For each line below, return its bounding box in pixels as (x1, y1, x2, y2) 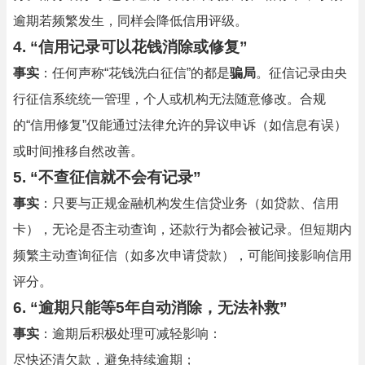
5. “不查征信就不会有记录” (13, 169, 201, 186)
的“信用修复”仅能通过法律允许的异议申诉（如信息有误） (13, 118, 347, 132)
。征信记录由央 (256, 66, 347, 80)
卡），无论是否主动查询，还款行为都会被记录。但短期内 (13, 222, 352, 236)
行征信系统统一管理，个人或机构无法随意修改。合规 (13, 92, 326, 106)
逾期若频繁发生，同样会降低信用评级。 (13, 14, 248, 28)
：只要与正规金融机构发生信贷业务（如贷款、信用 (39, 196, 339, 210)
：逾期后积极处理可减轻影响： (39, 327, 222, 341)
